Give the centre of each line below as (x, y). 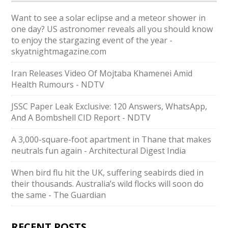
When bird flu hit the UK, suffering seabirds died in (108, 173)
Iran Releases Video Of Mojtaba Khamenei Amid (102, 73)
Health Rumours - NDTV (58, 84)
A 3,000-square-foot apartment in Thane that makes (111, 139)
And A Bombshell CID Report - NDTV (81, 118)
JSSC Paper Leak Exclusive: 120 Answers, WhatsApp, (109, 106)
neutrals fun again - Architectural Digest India (99, 151)
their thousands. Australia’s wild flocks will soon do (108, 184)
